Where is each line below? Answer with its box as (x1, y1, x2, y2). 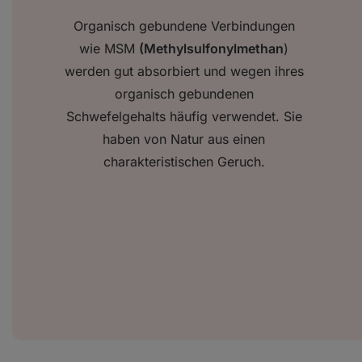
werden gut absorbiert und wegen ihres (64, 63, 304, 80)
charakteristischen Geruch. (103, 154, 265, 170)
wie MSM (79, 40, 139, 57)
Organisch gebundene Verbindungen (73, 18, 295, 35)
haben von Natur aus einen (103, 131, 265, 148)
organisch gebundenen (114, 86, 254, 103)
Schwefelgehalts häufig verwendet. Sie (65, 108, 302, 125)
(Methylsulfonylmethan (139, 40, 284, 57)
